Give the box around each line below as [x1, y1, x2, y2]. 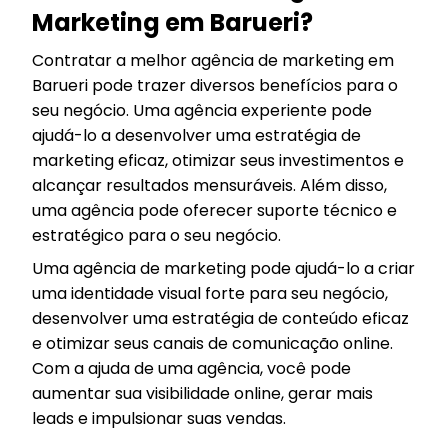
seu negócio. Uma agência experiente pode [32, 99, 372, 122]
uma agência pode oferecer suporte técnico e [32, 199, 397, 222]
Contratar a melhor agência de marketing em [32, 49, 394, 72]
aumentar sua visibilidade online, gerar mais [32, 382, 373, 405]
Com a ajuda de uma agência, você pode [32, 357, 351, 380]
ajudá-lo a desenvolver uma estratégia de [32, 124, 361, 147]
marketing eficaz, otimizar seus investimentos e [32, 149, 404, 172]
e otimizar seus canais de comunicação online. [32, 332, 393, 355]
